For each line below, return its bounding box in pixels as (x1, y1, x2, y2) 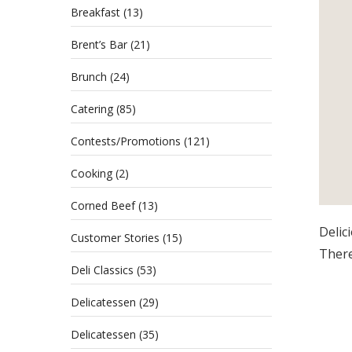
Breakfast (71, 5, 120, 20)
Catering (71, 101, 113, 116)
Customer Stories (71, 230, 159, 245)
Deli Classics (71, 262, 134, 277)
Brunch (71, 69, 107, 84)
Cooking (71, 166, 112, 181)
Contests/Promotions (71, 134, 181, 148)
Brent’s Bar (71, 37, 127, 52)
